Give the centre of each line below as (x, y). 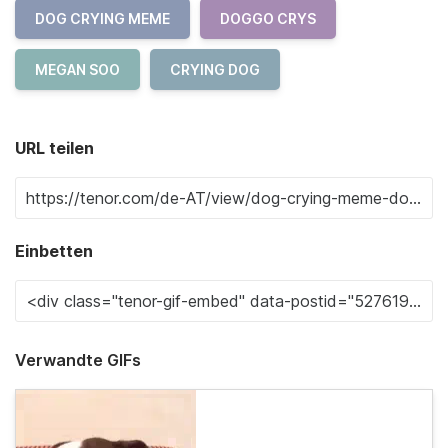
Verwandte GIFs (78, 359)
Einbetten (54, 250)
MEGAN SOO (77, 69)
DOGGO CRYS (268, 18)
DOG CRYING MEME (102, 18)
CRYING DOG (215, 69)
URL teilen (54, 147)
